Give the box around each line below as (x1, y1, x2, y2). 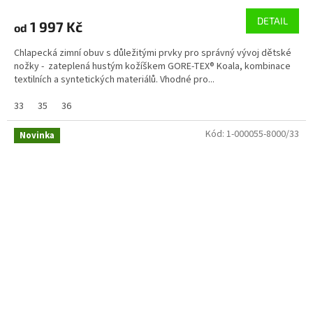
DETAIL (257, 14, 288, 27)
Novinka (20, 129, 54, 142)
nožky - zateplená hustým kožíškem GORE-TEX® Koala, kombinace (14, 59, 291, 73)
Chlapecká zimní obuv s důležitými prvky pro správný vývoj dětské (14, 45, 291, 60)
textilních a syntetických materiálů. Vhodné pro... (14, 72, 214, 87)
